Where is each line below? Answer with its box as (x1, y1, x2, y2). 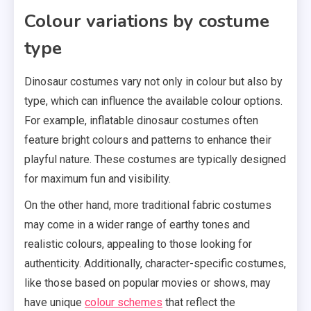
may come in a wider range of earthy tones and (24, 218, 250, 232)
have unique (24, 296, 85, 310)
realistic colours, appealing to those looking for (24, 237, 252, 251)
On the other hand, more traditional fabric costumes (24, 199, 271, 212)
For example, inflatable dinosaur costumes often (24, 114, 258, 128)
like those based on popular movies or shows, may (24, 276, 271, 290)
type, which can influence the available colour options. (24, 94, 283, 108)
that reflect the (162, 296, 235, 310)
